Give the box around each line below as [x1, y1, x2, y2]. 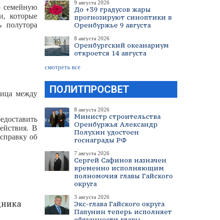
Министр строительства [74, 112, 161, 121]
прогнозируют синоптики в [74, 13, 172, 22]
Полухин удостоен [74, 128, 139, 137]
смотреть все [45, 63, 81, 71]
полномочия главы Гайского [74, 171, 173, 180]
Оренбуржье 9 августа [74, 21, 151, 29]
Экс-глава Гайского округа [74, 199, 165, 208]
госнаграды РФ [74, 136, 127, 144]
